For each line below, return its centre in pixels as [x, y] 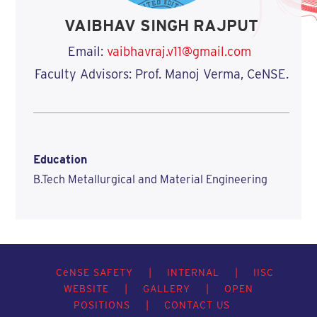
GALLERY [166, 288]
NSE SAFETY [101, 272]
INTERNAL [193, 272]
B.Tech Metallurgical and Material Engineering [150, 179]
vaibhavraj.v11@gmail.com [179, 52]
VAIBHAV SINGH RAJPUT [162, 26]
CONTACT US [197, 305]
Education [60, 160]
